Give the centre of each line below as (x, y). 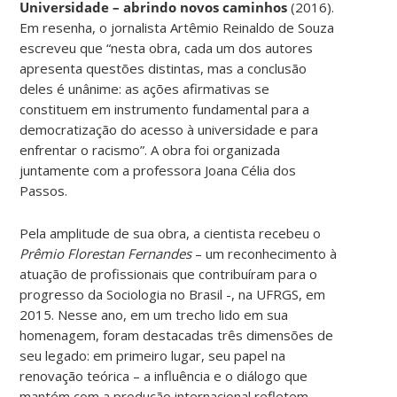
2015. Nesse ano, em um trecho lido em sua (154, 314)
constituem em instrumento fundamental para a (165, 109)
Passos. (44, 190)
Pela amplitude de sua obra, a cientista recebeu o (171, 233)
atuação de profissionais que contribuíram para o (169, 273)
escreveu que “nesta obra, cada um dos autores (167, 47)
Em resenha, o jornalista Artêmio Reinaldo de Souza (177, 27)
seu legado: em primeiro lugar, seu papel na (153, 355)
